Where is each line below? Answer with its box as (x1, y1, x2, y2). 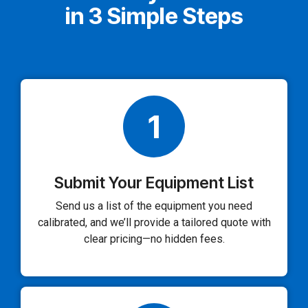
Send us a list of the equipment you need (56, 199, 252, 213)
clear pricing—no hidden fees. (83, 232, 225, 246)
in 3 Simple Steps (65, 2, 243, 30)
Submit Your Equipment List (54, 173, 254, 193)
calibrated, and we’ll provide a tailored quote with (37, 216, 271, 230)
